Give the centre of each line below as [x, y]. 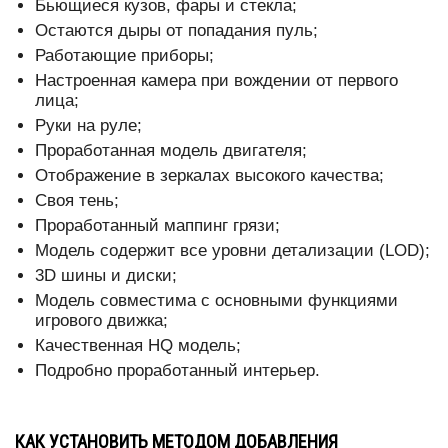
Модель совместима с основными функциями [216, 301]
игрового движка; [101, 321]
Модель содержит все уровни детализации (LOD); [232, 251]
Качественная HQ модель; [138, 346]
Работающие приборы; [124, 56]
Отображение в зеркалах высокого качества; [209, 176]
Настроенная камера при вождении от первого [216, 81]
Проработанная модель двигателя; [171, 151]
